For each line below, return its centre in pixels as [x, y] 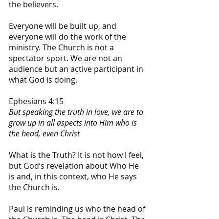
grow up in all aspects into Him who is [74, 122]
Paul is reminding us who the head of [78, 208]
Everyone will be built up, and [64, 26]
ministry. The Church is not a [62, 47]
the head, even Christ [44, 133]
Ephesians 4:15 [36, 101]
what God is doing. [44, 79]
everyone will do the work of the [68, 36]
